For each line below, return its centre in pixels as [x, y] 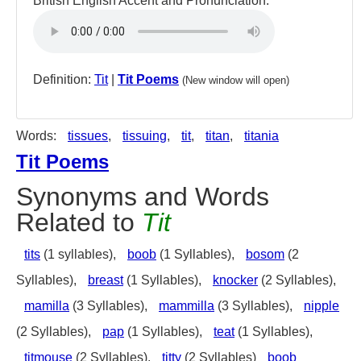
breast [106, 280]
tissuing [145, 136]
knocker [235, 280]
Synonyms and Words [143, 197]
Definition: [64, 79]
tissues [88, 136]
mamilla [47, 306]
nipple [322, 306]
